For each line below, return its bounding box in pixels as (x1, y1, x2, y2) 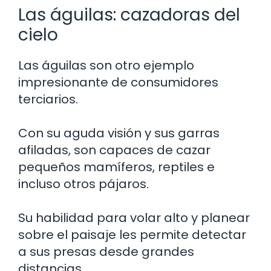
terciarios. (18, 91, 78, 108)
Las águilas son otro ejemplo (18, 57, 194, 74)
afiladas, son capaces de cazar (18, 142, 211, 158)
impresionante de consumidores (18, 74, 218, 91)
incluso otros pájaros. (18, 175, 149, 192)
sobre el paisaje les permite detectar (18, 226, 246, 243)
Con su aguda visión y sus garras (18, 125, 220, 142)
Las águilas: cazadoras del (18, 3, 240, 27)
